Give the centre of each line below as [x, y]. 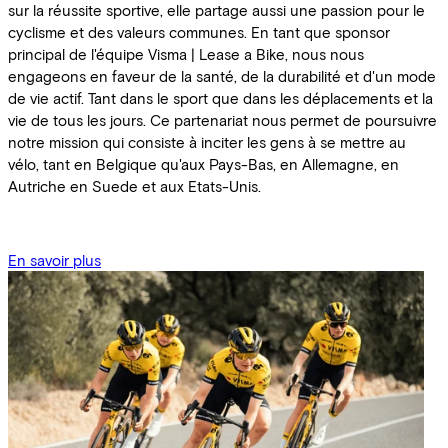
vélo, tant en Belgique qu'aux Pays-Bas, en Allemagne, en [203, 163]
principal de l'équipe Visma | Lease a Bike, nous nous [186, 53]
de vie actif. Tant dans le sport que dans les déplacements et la [220, 97]
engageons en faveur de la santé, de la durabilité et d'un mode [222, 75]
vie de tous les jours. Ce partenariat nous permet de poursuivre [222, 119]
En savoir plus [54, 260]
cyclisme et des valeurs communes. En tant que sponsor [199, 31]
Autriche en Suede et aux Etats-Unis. [134, 185]
